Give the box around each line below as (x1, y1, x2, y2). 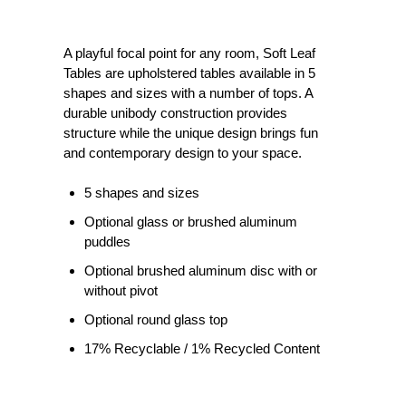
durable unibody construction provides (63, 104, 287, 121)
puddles (83, 233, 130, 249)
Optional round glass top (83, 311, 227, 327)
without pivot (83, 282, 158, 298)
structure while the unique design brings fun (63, 124, 318, 140)
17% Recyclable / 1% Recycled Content (83, 340, 320, 356)
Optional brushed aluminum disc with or (83, 262, 317, 278)
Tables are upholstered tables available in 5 (63, 64, 315, 81)
